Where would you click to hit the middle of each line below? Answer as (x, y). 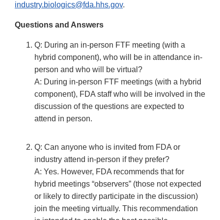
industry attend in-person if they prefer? (102, 160)
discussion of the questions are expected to (109, 107)
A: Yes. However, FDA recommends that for (109, 172)
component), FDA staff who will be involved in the (120, 94)
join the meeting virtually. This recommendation (116, 209)
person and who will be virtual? (88, 70)
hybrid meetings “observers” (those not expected (118, 184)
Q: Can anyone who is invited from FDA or (107, 147)
